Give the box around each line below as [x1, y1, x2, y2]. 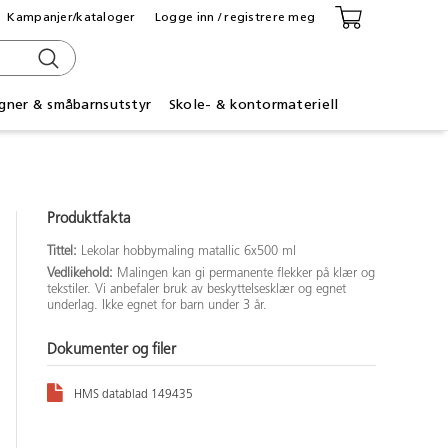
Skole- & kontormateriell [168, 95, 339, 113]
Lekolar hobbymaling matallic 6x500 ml [81, 244, 297, 258]
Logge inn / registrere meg [154, 9, 316, 24]
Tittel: [47, 244, 82, 258]
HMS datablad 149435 [74, 388, 194, 401]
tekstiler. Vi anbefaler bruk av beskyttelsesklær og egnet [47, 282, 347, 296]
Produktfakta [47, 211, 132, 227]
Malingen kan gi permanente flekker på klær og [117, 266, 376, 280]
